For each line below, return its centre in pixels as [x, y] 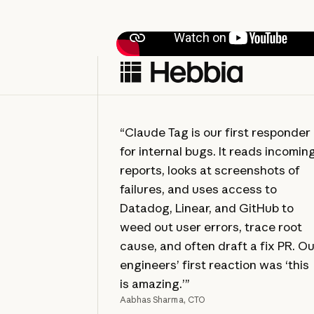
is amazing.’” [155, 284]
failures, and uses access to [199, 189]
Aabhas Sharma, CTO [163, 300]
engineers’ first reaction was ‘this [215, 265]
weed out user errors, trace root [211, 227]
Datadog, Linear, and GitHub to [207, 208]
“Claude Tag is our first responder [216, 132]
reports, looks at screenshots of [210, 170]
